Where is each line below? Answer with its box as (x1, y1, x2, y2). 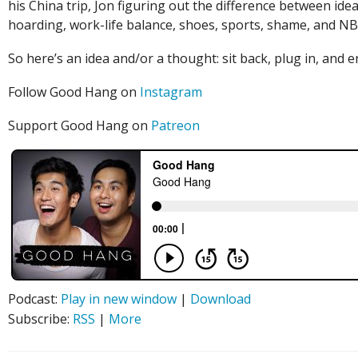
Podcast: (8, 290, 61, 308)
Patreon (151, 117, 200, 135)
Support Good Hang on (8, 117, 151, 135)
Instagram (140, 83, 202, 101)
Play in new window (61, 290, 177, 308)
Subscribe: (8, 310, 73, 328)
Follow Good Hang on (8, 83, 140, 101)
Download (190, 290, 251, 308)
